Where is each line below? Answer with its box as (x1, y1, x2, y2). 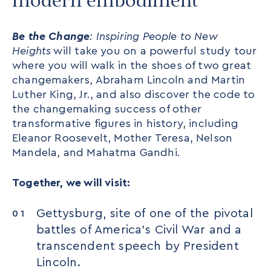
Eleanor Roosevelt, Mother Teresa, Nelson (12, 132, 233, 143)
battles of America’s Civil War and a (36, 224, 242, 236)
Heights (12, 45, 51, 56)
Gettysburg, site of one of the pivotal (36, 207, 253, 220)
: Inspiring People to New (90, 31, 218, 42)
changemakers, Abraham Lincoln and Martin (12, 74, 246, 85)
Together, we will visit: (12, 177, 131, 188)
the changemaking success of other (12, 103, 201, 114)
